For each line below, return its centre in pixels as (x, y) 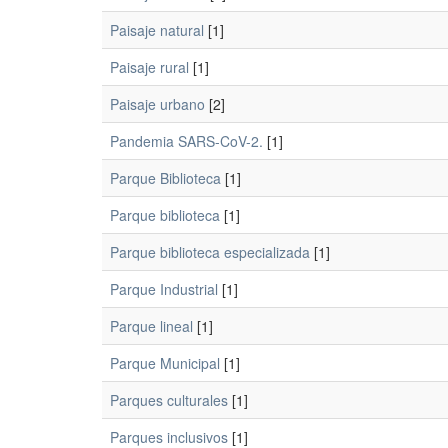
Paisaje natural (157, 30)
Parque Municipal (165, 363)
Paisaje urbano (157, 104)
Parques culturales (169, 400)
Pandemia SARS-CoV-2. (186, 141)
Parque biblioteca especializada (210, 252)
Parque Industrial (164, 289)
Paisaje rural (149, 67)
